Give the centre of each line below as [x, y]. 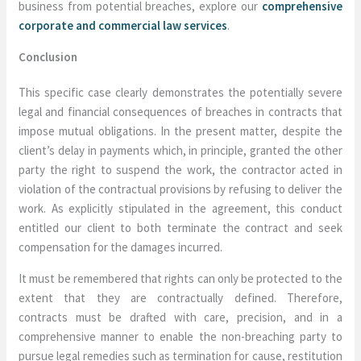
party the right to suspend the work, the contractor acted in [180, 170]
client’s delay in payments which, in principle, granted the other [180, 150]
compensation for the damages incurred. [121, 247]
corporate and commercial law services [123, 25]
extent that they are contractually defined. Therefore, [180, 298]
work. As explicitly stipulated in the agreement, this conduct [180, 208]
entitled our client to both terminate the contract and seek [180, 228]
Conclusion [48, 57]
